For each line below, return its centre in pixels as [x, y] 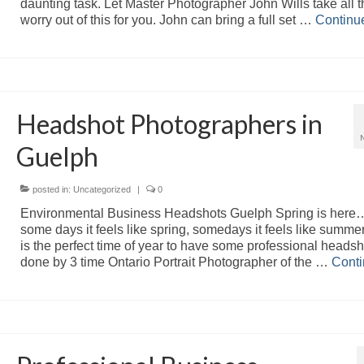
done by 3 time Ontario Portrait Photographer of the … [175, 262]
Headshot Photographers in [169, 123]
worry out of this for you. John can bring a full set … [167, 19]
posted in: [51, 189]
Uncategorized [102, 189]
